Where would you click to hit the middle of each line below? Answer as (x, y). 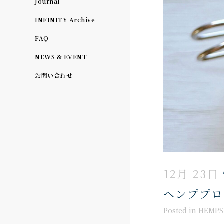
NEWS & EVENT (61, 57)
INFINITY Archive (65, 20)
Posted (176, 210)
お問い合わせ (54, 75)
